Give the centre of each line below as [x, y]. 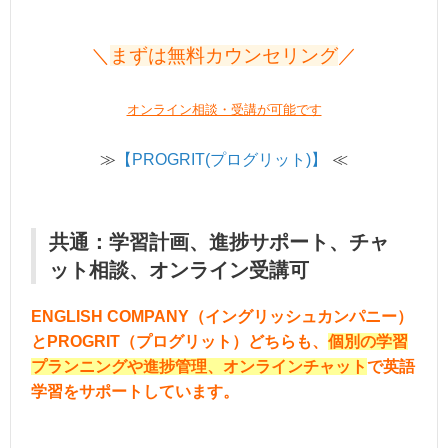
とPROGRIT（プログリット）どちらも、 [179, 341]
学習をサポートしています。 [135, 391]
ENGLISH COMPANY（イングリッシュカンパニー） [222, 316]
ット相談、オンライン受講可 [179, 269]
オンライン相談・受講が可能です [224, 109]
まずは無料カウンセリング [224, 56]
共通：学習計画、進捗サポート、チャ [219, 241]
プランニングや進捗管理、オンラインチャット [199, 366]
